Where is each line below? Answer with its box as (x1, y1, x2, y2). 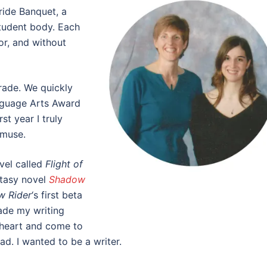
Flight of (45, 158, 83, 170)
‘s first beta (32, 189, 82, 201)
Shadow (49, 173, 85, 185)
